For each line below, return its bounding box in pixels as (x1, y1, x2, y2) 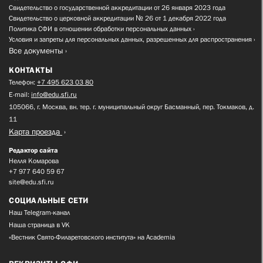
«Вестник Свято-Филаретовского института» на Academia (9, 233, 175, 242)
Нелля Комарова (9, 157, 59, 166)
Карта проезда (9, 127, 62, 137)
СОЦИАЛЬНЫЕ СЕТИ (9, 195, 89, 205)
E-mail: (9, 90, 31, 99)
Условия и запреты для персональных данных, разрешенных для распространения (9, 35, 252, 44)
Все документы (9, 46, 63, 56)
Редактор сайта (9, 146, 58, 155)
